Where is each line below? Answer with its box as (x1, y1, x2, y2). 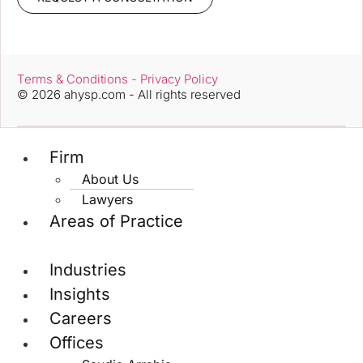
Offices (49, 332, 104, 352)
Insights (49, 284, 110, 304)
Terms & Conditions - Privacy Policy (17, 70, 218, 87)
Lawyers (82, 190, 133, 207)
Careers (49, 308, 112, 328)
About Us (82, 170, 139, 187)
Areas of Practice (49, 211, 183, 231)
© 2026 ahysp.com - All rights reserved (17, 86, 241, 102)
